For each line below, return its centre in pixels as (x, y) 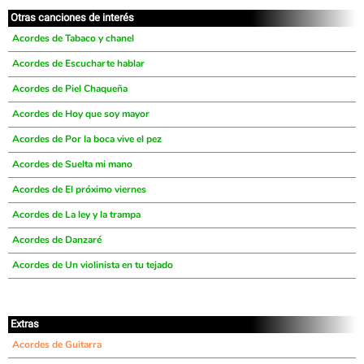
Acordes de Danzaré (57, 240)
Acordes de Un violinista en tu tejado (93, 265)
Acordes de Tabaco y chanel (73, 38)
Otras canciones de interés (72, 17)
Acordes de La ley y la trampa (76, 214)
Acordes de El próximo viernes (79, 189)
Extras (25, 324)
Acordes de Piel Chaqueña (70, 89)
